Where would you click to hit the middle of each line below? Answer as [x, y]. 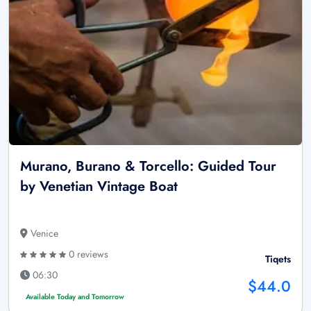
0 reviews [87, 254]
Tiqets [278, 259]
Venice [43, 234]
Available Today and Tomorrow [75, 297]
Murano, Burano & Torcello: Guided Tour [148, 167]
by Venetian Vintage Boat [99, 187]
